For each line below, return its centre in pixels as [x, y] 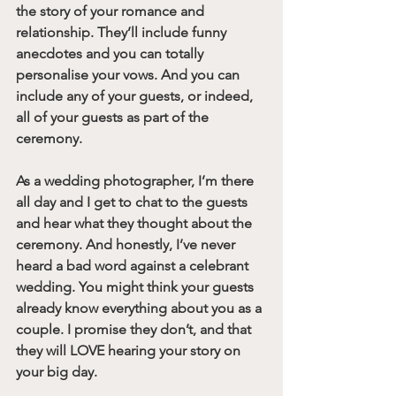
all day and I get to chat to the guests [133, 202]
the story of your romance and [112, 11]
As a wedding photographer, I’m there [137, 180]
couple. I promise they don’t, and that [135, 329]
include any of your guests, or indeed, [136, 95]
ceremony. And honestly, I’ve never [127, 244]
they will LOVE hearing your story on [130, 350]
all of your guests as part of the [114, 117]
